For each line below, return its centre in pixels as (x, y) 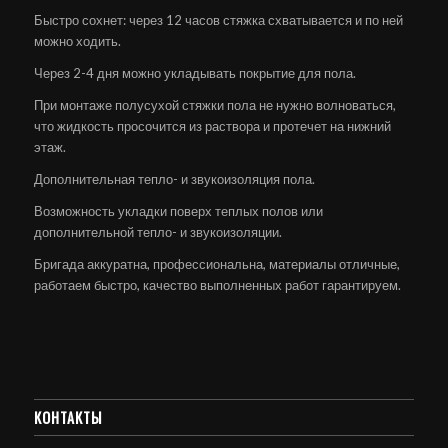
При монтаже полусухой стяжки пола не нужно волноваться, (214, 104)
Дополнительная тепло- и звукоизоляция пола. (174, 178)
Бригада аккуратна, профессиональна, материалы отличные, (216, 263)
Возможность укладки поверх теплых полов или (178, 210)
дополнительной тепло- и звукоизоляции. (157, 231)
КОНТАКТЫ (67, 417)
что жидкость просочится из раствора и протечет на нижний (212, 125)
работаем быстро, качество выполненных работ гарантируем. (217, 284)
